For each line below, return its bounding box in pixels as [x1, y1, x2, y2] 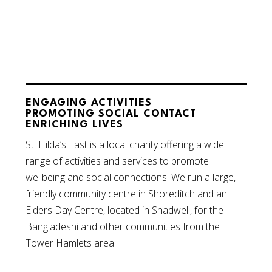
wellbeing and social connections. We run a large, [25, 170, 236, 184]
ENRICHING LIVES [25, 119, 124, 130]
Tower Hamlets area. [25, 236, 117, 250]
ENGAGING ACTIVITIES [25, 97, 152, 108]
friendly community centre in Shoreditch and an [25, 186, 228, 200]
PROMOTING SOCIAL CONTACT [25, 108, 197, 119]
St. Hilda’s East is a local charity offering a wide [25, 137, 225, 151]
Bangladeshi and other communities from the [25, 219, 220, 233]
